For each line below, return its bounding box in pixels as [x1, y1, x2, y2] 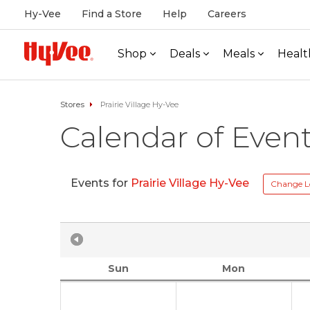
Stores [60, 100, 84, 109]
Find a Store [82, 8, 142, 20]
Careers [208, 8, 246, 20]
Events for [71, 176, 131, 190]
